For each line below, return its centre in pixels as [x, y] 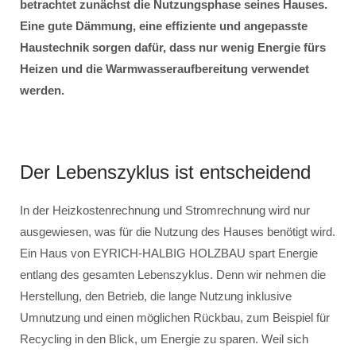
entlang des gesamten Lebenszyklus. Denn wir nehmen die [173, 275]
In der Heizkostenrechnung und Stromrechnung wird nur [165, 210]
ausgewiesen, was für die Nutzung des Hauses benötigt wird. [178, 232]
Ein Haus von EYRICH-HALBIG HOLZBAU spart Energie [169, 253]
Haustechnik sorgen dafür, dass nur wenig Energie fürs [173, 47]
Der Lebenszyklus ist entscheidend [165, 172]
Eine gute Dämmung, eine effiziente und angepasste [164, 26]
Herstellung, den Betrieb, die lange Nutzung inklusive [156, 296]
